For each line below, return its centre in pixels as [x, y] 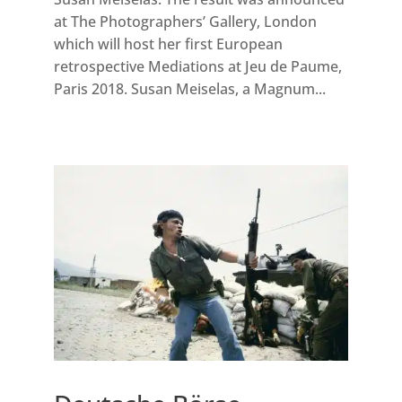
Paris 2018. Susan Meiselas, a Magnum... [189, 89]
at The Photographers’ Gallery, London [185, 22]
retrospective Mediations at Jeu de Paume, [197, 67]
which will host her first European [168, 44]
